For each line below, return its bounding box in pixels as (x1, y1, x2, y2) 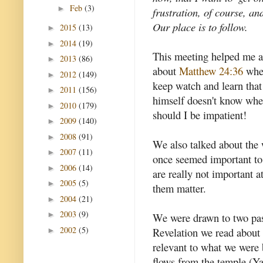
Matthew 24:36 (179, 63, 243, 79)
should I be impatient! (153, 107, 247, 123)
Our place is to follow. (153, 19, 248, 35)
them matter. (153, 181, 206, 196)
